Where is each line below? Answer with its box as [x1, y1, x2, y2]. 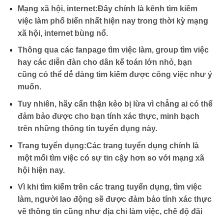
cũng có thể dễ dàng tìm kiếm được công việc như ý [17, 70, 212, 79]
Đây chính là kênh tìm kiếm [97, 4, 197, 13]
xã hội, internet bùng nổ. [17, 28, 108, 37]
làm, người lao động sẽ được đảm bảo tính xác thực [17, 195, 212, 204]
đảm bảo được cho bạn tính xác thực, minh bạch [17, 112, 199, 121]
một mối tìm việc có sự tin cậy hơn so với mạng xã [17, 153, 204, 162]
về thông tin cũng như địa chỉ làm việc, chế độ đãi [17, 207, 202, 216]
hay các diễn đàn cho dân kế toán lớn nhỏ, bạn [17, 58, 192, 67]
